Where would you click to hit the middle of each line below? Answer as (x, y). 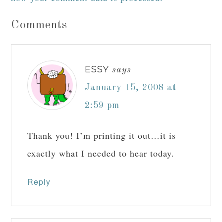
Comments (39, 25)
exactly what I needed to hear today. (101, 153)
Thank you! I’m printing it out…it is (102, 135)
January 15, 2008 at (131, 88)
